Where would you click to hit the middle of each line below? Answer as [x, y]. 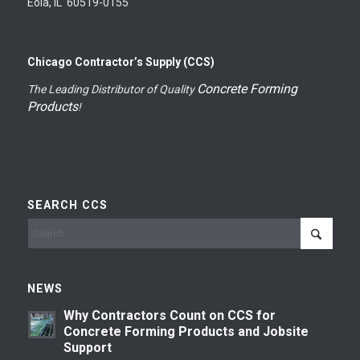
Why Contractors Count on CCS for [169, 316]
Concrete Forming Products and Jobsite [186, 332]
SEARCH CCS [67, 205]
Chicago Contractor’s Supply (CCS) [121, 62]
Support [87, 348]
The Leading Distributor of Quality [112, 90]
